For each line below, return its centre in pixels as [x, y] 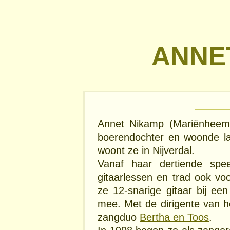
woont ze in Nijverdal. [146, 150]
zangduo [119, 217]
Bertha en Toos [174, 217]
